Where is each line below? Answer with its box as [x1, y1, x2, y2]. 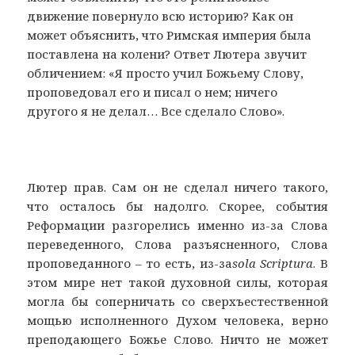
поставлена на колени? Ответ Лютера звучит [27, 46, 307, 63]
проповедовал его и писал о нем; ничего [27, 84, 278, 101]
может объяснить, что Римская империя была [27, 27, 312, 44]
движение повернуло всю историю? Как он [27, 8, 294, 25]
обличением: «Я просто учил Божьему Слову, [27, 65, 304, 82]
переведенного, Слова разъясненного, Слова [27, 236, 328, 253]
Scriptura [260, 255, 314, 272]
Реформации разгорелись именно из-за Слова [27, 217, 328, 234]
